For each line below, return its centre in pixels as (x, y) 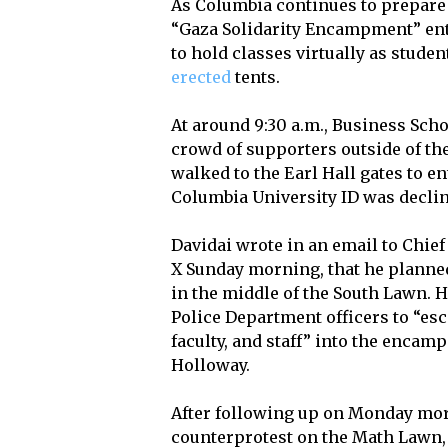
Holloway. (211, 365)
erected (201, 77)
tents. (256, 77)
